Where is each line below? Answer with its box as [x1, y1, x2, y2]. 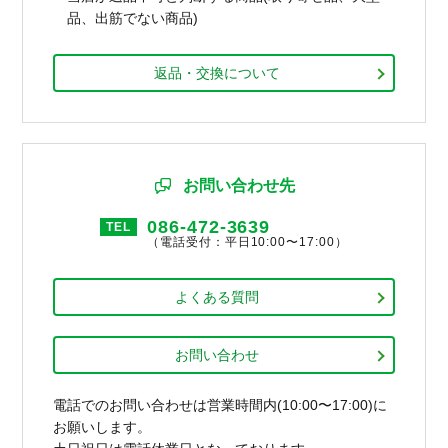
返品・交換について [153, 64, 280, 81]
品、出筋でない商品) [67, 9, 199, 26]
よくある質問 [174, 288, 259, 305]
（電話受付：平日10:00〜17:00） [146, 234, 349, 249]
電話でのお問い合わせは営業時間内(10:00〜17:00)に [53, 396, 388, 413]
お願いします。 [53, 418, 152, 435]
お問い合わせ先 [183, 176, 295, 194]
